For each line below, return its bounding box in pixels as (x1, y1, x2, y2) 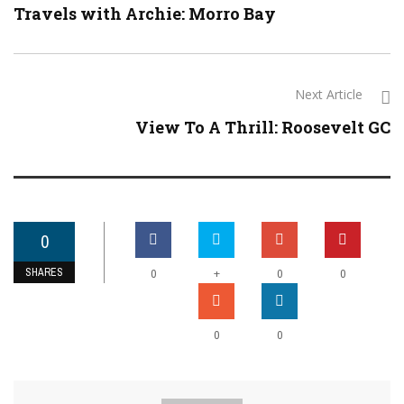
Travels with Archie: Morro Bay (14, 3, 276, 25)
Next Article (295, 86, 363, 104)
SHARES (25, 265, 63, 280)
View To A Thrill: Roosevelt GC (135, 116, 390, 139)
